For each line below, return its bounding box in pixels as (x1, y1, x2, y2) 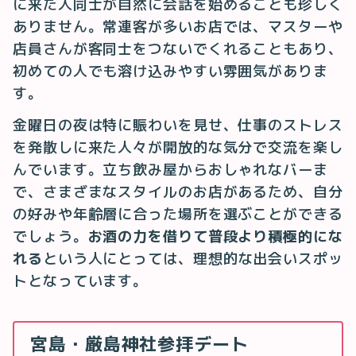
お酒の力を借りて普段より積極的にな (87, 227, 343, 246)
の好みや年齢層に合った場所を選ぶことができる (13, 205, 343, 224)
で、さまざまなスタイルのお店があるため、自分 (13, 183, 343, 202)
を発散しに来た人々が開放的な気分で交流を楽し (13, 138, 343, 157)
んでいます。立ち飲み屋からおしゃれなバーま (13, 161, 328, 180)
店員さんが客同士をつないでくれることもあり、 (13, 40, 343, 59)
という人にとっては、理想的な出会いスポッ (42, 250, 343, 269)
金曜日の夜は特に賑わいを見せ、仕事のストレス (13, 116, 343, 135)
